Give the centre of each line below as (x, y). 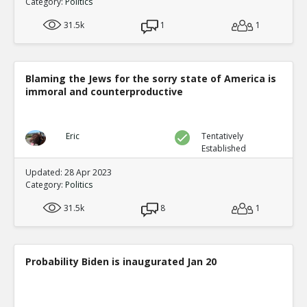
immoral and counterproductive (104, 91)
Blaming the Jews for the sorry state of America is (151, 78)
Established (224, 148)
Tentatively (223, 136)
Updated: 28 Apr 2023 (69, 172)
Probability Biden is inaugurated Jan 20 (121, 261)
